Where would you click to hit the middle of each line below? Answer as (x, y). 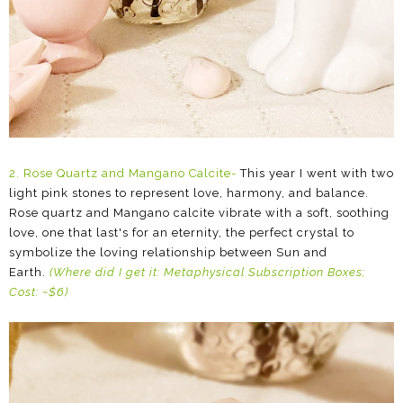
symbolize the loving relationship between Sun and (168, 252)
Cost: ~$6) (39, 291)
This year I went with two (315, 173)
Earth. (29, 272)
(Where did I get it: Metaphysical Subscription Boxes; (207, 272)
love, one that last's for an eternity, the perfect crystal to (182, 232)
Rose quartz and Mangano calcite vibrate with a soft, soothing (199, 212)
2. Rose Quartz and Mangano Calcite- (123, 173)
